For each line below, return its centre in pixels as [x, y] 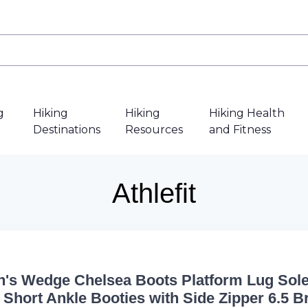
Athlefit [154, 193]
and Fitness [240, 130]
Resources [154, 130]
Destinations [67, 130]
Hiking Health [246, 113]
